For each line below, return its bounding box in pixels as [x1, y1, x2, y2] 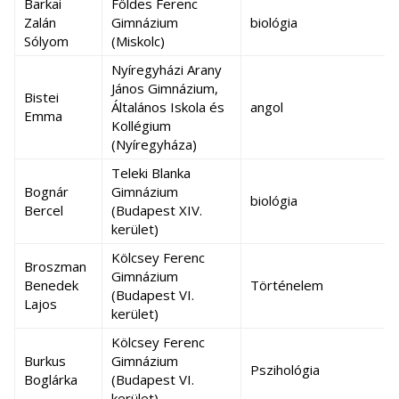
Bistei [24, 88, 59, 106]
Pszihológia [250, 361, 320, 379]
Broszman [24, 257, 86, 275]
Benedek [24, 276, 78, 294]
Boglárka [24, 370, 77, 388]
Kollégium [111, 117, 171, 134]
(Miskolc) [111, 32, 165, 50]
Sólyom [24, 32, 69, 50]
